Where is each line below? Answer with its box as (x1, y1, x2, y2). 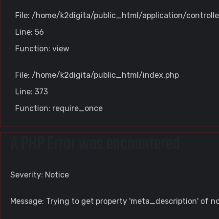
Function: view (15, 44, 69, 53)
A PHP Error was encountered (10, 131, 180, 158)
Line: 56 (15, 27, 44, 37)
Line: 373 (15, 87, 48, 96)
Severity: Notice (10, 170, 69, 179)
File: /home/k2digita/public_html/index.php (15, 70, 179, 80)
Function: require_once (15, 104, 103, 113)
